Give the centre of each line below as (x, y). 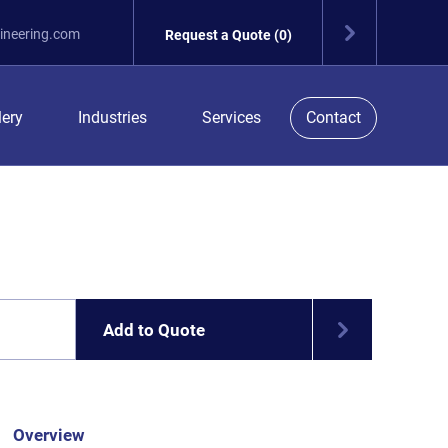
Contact (333, 117)
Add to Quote (154, 329)
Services (231, 117)
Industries (112, 117)
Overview (47, 435)
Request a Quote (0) (228, 35)
